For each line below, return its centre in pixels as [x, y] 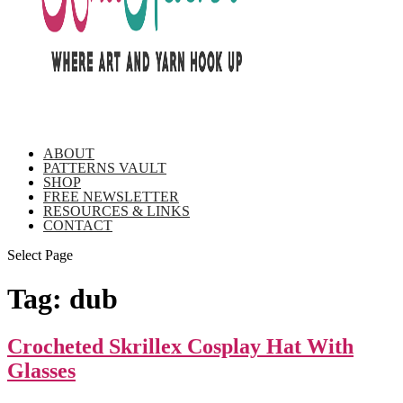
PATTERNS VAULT [105, 167]
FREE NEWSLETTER [111, 196]
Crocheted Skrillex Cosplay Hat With [180, 347]
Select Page [40, 255]
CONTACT [78, 225]
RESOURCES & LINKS [116, 210]
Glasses [41, 371]
